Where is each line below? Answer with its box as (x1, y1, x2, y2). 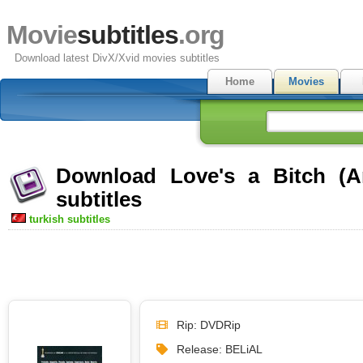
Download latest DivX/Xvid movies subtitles (15, 52, 220, 64)
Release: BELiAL (177, 342, 263, 356)
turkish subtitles (29, 213, 110, 225)
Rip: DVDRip (177, 318, 241, 331)
